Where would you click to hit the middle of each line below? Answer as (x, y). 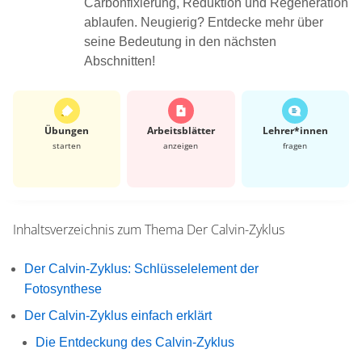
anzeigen (181, 145)
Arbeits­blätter (181, 130)
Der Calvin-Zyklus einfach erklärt (118, 315)
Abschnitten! (120, 61)
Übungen (67, 130)
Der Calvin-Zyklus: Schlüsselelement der (141, 268)
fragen (295, 145)
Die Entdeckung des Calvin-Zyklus (135, 342)
